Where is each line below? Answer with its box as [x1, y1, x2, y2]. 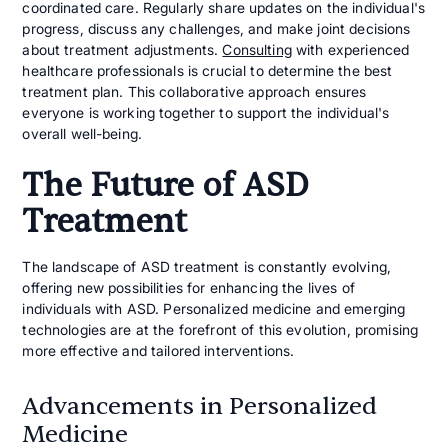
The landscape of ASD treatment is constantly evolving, [22, 258, 391, 276]
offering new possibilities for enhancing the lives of [22, 279, 355, 297]
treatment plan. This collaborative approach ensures [22, 83, 367, 101]
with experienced [291, 41, 410, 59]
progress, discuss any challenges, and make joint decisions [22, 20, 411, 38]
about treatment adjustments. [22, 41, 223, 59]
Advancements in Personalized [22, 391, 378, 423]
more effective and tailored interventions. [22, 342, 295, 360]
